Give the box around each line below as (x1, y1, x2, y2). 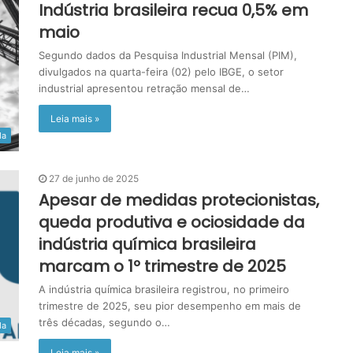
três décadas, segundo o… (39, 316, 170, 329)
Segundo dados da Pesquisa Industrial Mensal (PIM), (39, 49, 297, 61)
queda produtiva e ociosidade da (39, 211, 305, 234)
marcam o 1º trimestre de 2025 (39, 255, 286, 278)
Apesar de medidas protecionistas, (39, 189, 319, 212)
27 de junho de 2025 (49, 173, 139, 185)
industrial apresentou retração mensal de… (39, 82, 250, 95)
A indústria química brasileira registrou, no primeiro (39, 283, 289, 296)
